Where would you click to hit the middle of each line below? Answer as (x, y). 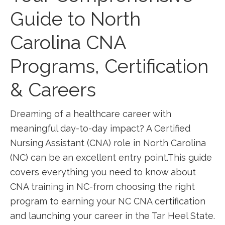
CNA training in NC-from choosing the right (102, 187)
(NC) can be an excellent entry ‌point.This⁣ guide (111, 157)
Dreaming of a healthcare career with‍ (91, 114)
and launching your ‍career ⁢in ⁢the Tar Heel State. (113, 216)
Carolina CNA (68, 42)
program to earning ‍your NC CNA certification (108, 201)
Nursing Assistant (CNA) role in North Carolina (108, 143)
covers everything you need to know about (103, 172)
